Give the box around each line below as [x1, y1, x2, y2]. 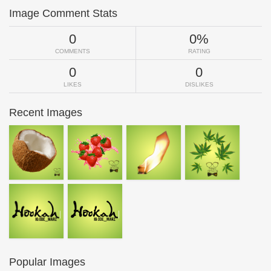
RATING [188, 48, 211, 55]
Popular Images [9, 256, 85, 269]
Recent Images [9, 106, 82, 119]
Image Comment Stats [9, 7, 117, 20]
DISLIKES [184, 81, 214, 88]
